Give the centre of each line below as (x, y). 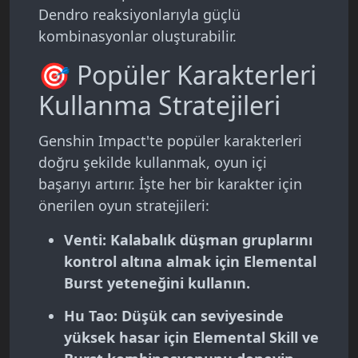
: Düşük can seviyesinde (199, 316)
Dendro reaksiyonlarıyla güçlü (139, 15)
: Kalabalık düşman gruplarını (207, 240)
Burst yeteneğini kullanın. (157, 283)
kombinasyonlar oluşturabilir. (137, 36)
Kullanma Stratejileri (159, 105)
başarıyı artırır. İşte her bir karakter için (170, 184)
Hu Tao (89, 316)
